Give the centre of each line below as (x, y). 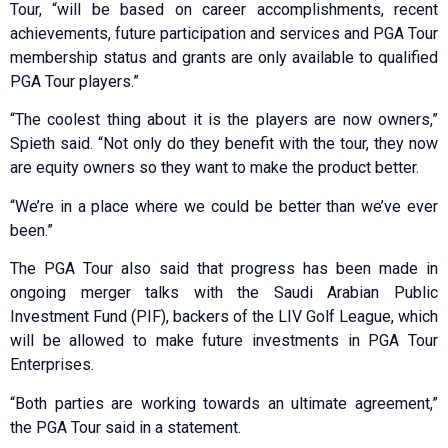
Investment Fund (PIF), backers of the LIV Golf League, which (224, 317)
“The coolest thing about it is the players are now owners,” (224, 120)
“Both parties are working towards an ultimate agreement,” (224, 403)
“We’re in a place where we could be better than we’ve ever (224, 206)
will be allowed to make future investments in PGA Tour (224, 341)
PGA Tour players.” (74, 81)
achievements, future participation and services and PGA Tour (224, 33)
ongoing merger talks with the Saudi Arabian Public (224, 293)
